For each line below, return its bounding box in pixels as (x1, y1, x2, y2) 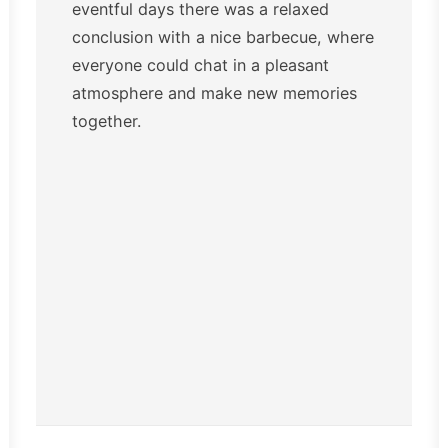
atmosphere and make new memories (72, 82, 357, 103)
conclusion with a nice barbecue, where (72, 26, 374, 47)
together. (72, 110, 141, 131)
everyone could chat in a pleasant (72, 54, 329, 75)
